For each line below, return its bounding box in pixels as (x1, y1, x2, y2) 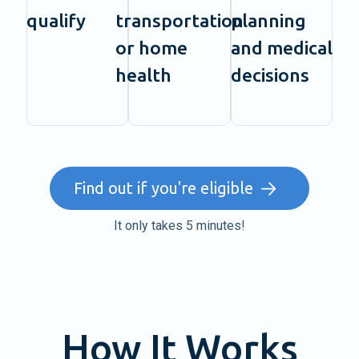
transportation (115, 10, 244, 31)
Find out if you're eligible (74, 178, 253, 197)
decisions (230, 65, 309, 86)
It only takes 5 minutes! (114, 217, 245, 233)
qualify (26, 10, 87, 31)
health (115, 65, 171, 86)
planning (230, 10, 306, 31)
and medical (230, 38, 333, 58)
